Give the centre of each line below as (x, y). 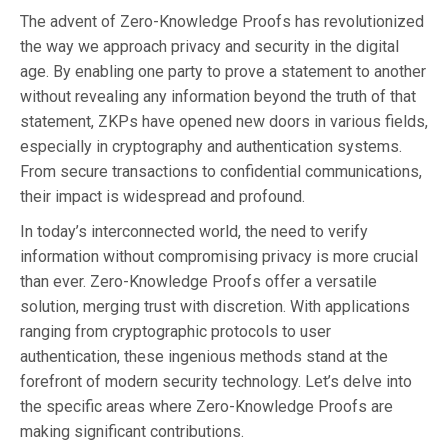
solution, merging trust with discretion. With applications (215, 306)
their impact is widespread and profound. (162, 196)
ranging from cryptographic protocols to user (175, 331)
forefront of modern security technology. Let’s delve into (216, 381)
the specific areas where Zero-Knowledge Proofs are (206, 406)
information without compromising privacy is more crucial (219, 256)
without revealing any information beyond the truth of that (218, 96)
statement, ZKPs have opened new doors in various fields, (224, 121)
